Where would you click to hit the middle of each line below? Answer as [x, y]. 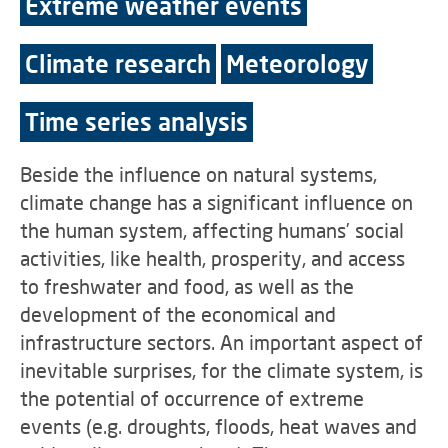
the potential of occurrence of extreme [192, 398]
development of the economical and [178, 314]
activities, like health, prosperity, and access [212, 258]
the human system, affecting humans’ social [212, 230]
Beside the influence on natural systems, [198, 174]
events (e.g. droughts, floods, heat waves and [218, 426]
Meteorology [297, 63]
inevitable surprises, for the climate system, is [221, 370]
